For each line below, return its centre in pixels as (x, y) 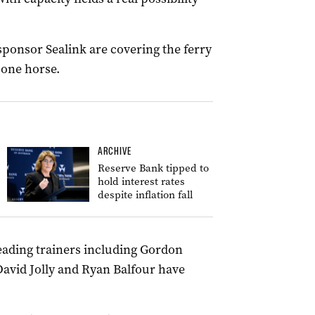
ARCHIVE (115, 151)
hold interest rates (141, 181)
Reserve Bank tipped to (153, 168)
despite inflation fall (145, 195)
